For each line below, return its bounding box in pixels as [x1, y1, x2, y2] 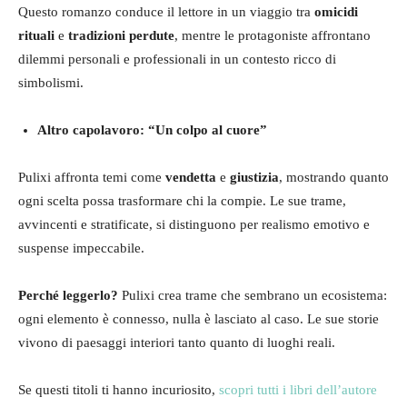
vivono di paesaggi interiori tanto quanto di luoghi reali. [18, 335, 335, 351]
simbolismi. [18, 75, 84, 91]
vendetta [165, 170, 216, 185]
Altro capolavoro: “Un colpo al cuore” [37, 123, 267, 138]
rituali [18, 28, 55, 44]
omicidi [314, 5, 358, 20]
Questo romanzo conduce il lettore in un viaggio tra [18, 5, 314, 20]
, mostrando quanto [279, 170, 389, 185]
